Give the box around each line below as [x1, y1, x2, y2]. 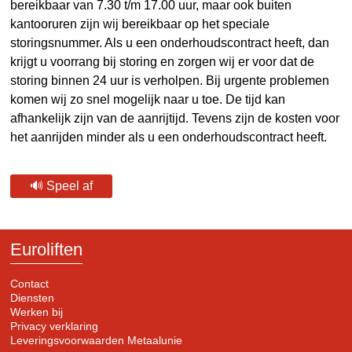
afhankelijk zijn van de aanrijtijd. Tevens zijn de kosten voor [10, 112, 340, 125]
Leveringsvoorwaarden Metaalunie [10, 334, 183, 346]
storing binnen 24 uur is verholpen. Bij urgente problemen [10, 74, 330, 87]
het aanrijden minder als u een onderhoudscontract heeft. [10, 130, 328, 144]
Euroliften [10, 240, 83, 259]
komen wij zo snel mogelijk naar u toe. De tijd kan [10, 93, 286, 106]
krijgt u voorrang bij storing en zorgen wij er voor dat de [10, 55, 315, 68]
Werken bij [10, 306, 64, 318]
